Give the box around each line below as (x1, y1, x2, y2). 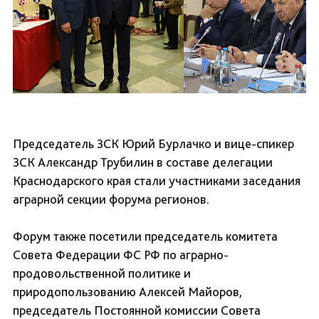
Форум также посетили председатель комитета (13, 229, 278, 244)
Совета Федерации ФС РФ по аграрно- (13, 247, 229, 263)
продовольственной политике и (13, 266, 191, 281)
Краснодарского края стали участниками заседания (13, 173, 300, 189)
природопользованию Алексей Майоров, (13, 284, 242, 300)
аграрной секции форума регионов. (13, 192, 209, 207)
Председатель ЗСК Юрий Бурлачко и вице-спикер (13, 136, 294, 152)
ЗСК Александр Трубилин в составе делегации (13, 155, 273, 170)
